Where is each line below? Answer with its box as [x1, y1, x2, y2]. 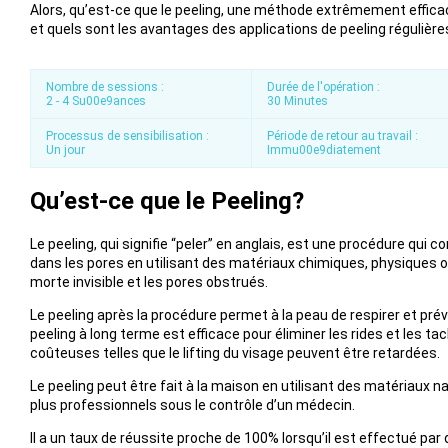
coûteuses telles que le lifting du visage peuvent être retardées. [29, 345, 440, 362]
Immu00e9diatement [267, 142, 381, 157]
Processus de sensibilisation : [45, 128, 209, 143]
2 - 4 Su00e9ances [45, 93, 146, 108]
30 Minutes [267, 93, 328, 108]
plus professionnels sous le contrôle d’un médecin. [29, 397, 355, 414]
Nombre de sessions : [45, 79, 164, 94]
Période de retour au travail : [267, 128, 418, 143]
